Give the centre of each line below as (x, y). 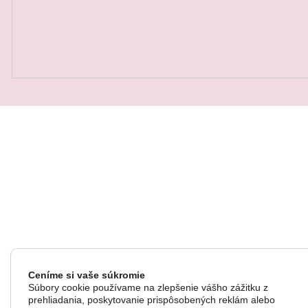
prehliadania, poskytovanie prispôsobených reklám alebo (152, 300)
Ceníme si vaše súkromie (87, 275)
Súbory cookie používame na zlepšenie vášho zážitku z (148, 287)
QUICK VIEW (210, 55)
